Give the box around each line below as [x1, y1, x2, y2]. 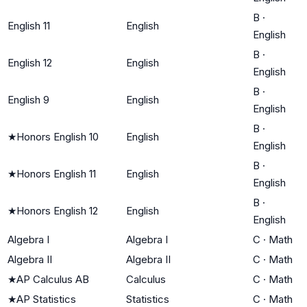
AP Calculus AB [16, 272, 89, 286]
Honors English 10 [16, 130, 99, 143]
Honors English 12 [16, 204, 98, 217]
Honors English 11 [16, 167, 96, 180]
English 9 [8, 93, 49, 106]
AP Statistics [16, 292, 76, 306]
